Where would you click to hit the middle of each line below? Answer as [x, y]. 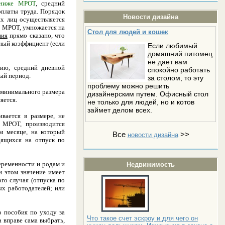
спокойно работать [179, 70]
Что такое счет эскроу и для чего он [142, 218]
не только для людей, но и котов [141, 102]
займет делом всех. [120, 110]
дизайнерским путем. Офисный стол [148, 94]
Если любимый [173, 45]
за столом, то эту [176, 78]
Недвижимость [151, 164]
